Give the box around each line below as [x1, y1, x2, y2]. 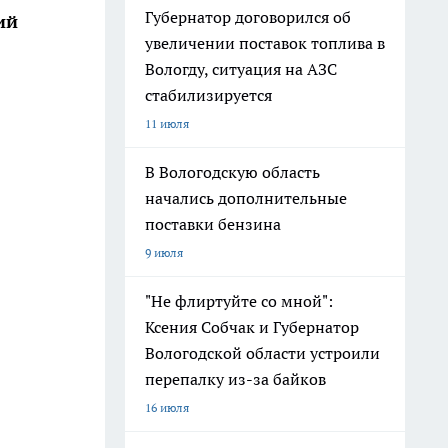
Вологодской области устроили [145, 343, 380, 363]
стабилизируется [145, 85, 272, 105]
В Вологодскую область [145, 162, 320, 182]
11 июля [145, 116, 189, 131]
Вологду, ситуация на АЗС [145, 59, 337, 79]
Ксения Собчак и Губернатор [145, 317, 359, 337]
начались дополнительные [145, 188, 347, 208]
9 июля [145, 245, 183, 260]
